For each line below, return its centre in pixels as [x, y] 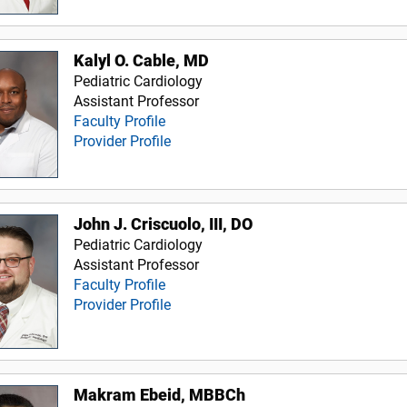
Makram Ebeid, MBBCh [160, 395]
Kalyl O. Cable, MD [142, 61]
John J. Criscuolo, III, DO [164, 224]
